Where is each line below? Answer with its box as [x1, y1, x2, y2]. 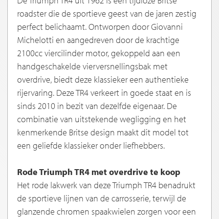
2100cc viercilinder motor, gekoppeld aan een [17, 47, 180, 59]
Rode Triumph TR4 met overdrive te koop [17, 166, 180, 178]
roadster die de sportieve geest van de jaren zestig [17, 8, 197, 20]
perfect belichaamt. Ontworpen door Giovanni [17, 21, 183, 33]
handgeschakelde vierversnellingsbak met [17, 61, 168, 72]
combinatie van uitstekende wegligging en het [17, 113, 186, 125]
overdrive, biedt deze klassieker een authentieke [17, 74, 189, 86]
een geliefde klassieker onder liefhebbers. [17, 140, 165, 152]
